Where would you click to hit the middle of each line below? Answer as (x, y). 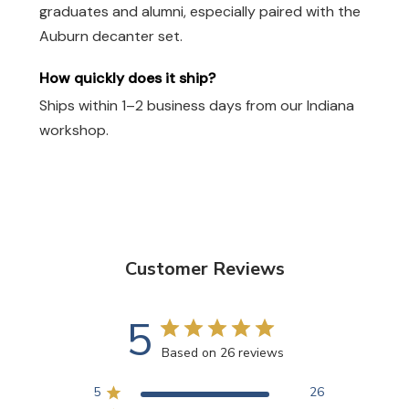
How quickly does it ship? (127, 78)
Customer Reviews (204, 269)
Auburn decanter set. (111, 36)
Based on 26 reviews (222, 353)
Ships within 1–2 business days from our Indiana (197, 106)
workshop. (74, 131)
